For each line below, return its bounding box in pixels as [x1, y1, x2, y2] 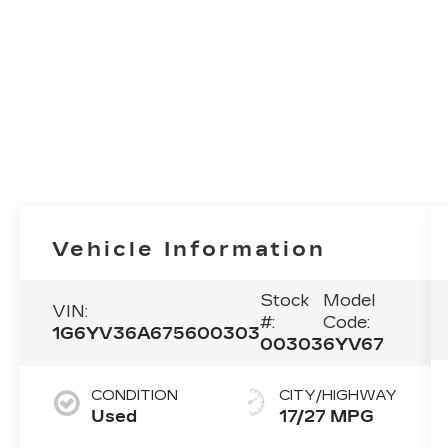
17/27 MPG [279, 407, 375, 427]
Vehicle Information [52, 237, 327, 262]
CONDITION [91, 387, 179, 405]
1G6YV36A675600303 [52, 324, 261, 344]
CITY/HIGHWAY [279, 387, 398, 405]
